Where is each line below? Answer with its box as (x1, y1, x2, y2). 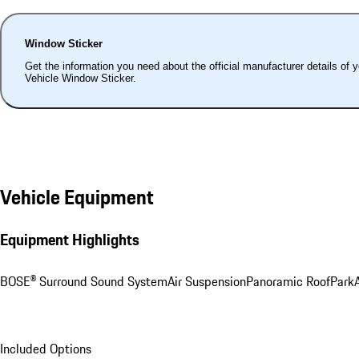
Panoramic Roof (246, 272, 330, 292)
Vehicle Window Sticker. (24, 71, 136, 84)
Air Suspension (167, 272, 246, 292)
